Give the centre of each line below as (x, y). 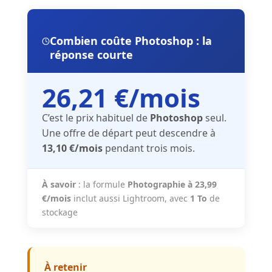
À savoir (59, 185)
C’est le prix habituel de (96, 118)
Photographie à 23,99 (172, 185)
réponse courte (91, 55)
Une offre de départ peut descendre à (128, 133)
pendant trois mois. (148, 148)
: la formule (101, 185)
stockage (59, 212)
